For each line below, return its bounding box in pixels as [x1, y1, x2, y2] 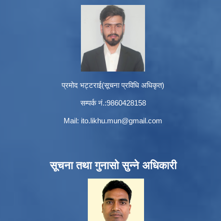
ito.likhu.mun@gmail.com [81, 116, 162, 125]
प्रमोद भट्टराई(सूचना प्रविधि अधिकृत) [62, 81, 164, 90]
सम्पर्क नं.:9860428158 [80, 99, 146, 108]
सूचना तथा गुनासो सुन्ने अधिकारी [49, 159, 177, 172]
